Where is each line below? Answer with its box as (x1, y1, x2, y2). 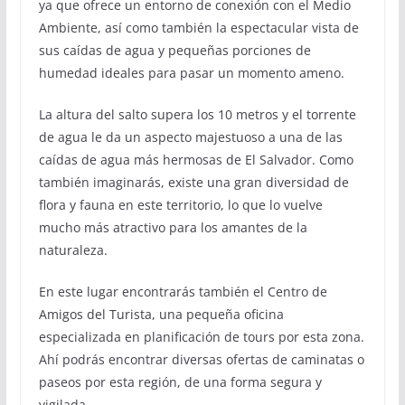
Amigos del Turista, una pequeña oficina (38, 306, 284, 324)
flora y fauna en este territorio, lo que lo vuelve (38, 196, 323, 214)
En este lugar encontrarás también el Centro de (38, 283, 327, 301)
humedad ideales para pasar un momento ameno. (38, 64, 344, 82)
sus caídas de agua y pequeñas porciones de (38, 42, 311, 60)
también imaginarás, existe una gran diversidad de (38, 174, 349, 192)
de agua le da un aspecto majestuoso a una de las (38, 128, 343, 146)
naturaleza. (38, 241, 108, 259)
